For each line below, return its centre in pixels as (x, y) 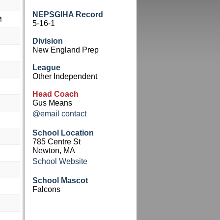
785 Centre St (56, 142)
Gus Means (52, 103)
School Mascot (60, 180)
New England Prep (66, 50)
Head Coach (55, 94)
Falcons (46, 189)
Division (48, 41)
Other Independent (65, 76)
